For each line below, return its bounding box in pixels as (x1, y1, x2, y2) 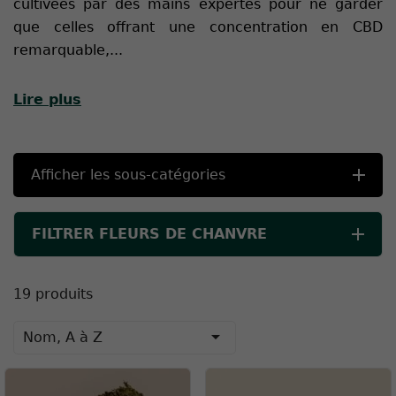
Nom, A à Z (23, 329, 103, 346)
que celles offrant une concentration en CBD (13, 19, 383, 36)
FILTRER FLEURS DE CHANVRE (32, 225, 267, 243)
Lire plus (13, 91, 81, 109)
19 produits (13, 286, 93, 303)
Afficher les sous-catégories (31, 166, 225, 184)
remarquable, (13, 42, 110, 59)
